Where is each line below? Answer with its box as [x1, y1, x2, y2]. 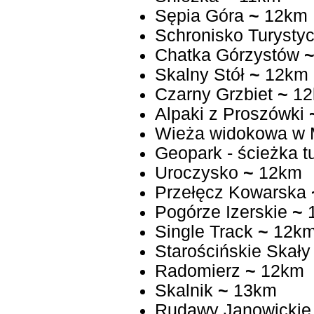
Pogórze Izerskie [154, 203, 287, 222]
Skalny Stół [154, 65, 245, 85]
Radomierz [154, 261, 240, 281]
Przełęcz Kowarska [154, 183, 306, 203]
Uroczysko [154, 163, 238, 183]
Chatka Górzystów [154, 46, 299, 65]
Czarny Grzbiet [154, 85, 273, 104]
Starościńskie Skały [154, 242, 310, 261]
